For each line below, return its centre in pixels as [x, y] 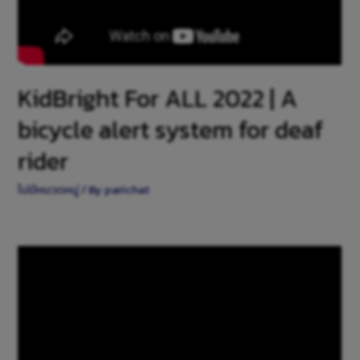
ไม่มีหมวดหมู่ [49, 189]
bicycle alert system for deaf [171, 129]
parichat [127, 189]
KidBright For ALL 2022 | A [158, 98]
